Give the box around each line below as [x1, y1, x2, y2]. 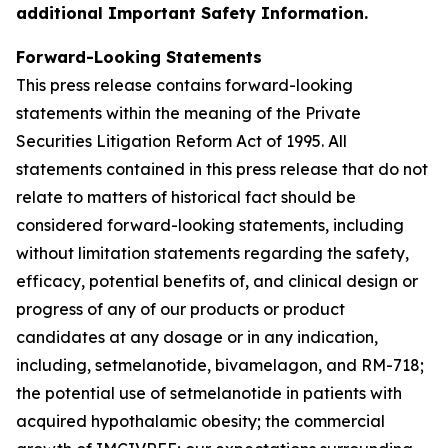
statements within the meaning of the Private [16, 103, 361, 123]
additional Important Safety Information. [16, 3, 368, 23]
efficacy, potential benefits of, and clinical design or [16, 271, 418, 291]
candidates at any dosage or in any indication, [16, 327, 378, 347]
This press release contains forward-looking [16, 75, 353, 95]
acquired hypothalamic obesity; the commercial [16, 411, 385, 431]
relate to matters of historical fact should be [16, 187, 356, 207]
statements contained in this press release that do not [16, 159, 428, 179]
